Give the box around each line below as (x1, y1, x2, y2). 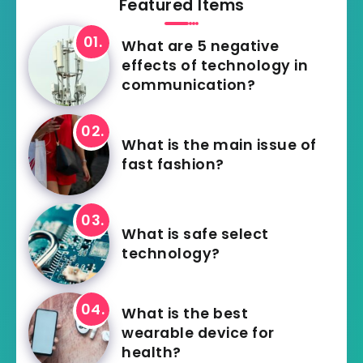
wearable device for (122, 323, 275, 344)
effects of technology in (122, 56, 308, 76)
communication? (122, 75, 255, 96)
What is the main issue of (122, 135, 317, 156)
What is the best (122, 304, 248, 324)
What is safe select (122, 224, 269, 245)
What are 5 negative (122, 36, 280, 57)
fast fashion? (122, 155, 224, 175)
